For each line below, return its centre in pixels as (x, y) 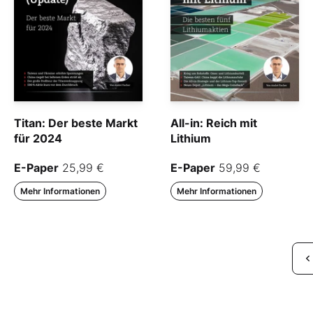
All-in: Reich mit (214, 123)
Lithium (191, 138)
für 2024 (38, 138)
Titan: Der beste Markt (76, 123)
